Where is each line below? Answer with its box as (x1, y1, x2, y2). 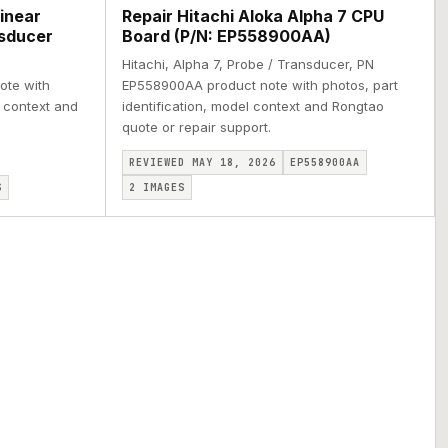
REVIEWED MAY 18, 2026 (128, 156, 276, 169)
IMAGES (135, 181, 185, 194)
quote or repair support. (121, 119, 271, 135)
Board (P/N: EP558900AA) (121, 26, 331, 46)
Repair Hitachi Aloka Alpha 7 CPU (121, 6, 384, 26)
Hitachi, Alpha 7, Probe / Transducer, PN (121, 56, 374, 72)
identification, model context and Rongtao (121, 98, 384, 114)
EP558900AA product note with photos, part (121, 77, 398, 93)
